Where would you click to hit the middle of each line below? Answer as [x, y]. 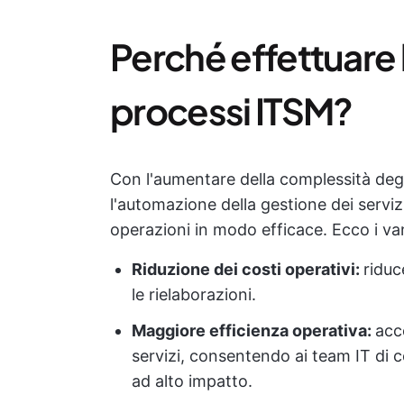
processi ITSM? [231, 111]
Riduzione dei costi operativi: [248, 270]
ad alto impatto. [192, 381]
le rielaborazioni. [194, 295]
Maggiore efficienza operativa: [253, 331]
